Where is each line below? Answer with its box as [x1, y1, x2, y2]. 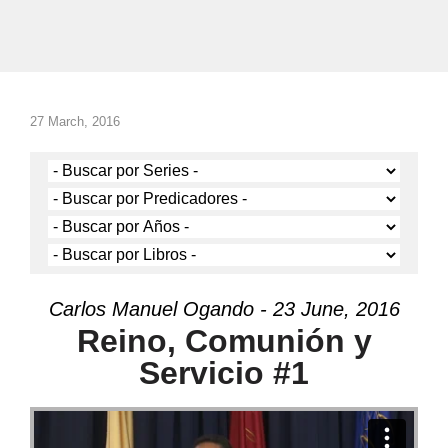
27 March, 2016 [30, 114, 120, 129]
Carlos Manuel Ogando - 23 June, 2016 [48, 298, 400, 320]
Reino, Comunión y [76, 323, 372, 359]
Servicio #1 [139, 355, 309, 391]
